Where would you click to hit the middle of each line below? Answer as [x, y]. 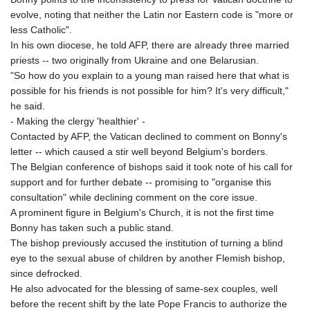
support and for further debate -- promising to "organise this [141, 182]
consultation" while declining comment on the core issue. [134, 198]
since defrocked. [46, 274]
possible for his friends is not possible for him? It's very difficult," [149, 91]
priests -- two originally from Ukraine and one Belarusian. [135, 61]
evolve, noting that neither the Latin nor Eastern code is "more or [152, 15]
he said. [28, 106]
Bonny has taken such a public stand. [92, 228]
